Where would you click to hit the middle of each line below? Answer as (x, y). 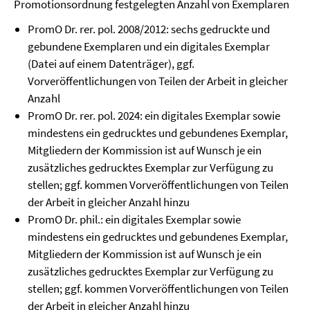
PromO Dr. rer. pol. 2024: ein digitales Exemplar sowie (154, 116)
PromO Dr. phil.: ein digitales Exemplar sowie (134, 219)
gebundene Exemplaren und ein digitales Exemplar (149, 46)
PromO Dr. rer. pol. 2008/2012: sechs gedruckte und (149, 29)
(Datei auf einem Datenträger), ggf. (111, 64)
